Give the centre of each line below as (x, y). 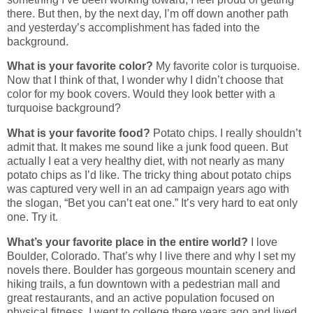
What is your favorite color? (81, 66)
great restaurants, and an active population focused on (141, 298)
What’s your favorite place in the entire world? (129, 242)
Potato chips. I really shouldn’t (227, 133)
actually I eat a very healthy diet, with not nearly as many (146, 161)
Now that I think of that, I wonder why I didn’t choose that (145, 80)
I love (264, 242)
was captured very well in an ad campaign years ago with (148, 189)
